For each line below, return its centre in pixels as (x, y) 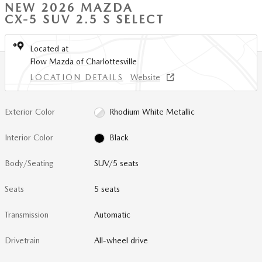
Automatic (113, 215)
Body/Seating (29, 163)
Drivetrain (22, 240)
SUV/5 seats (117, 163)
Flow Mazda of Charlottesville (83, 61)
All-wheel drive (121, 240)
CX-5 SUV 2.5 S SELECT (85, 19)
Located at (49, 49)
